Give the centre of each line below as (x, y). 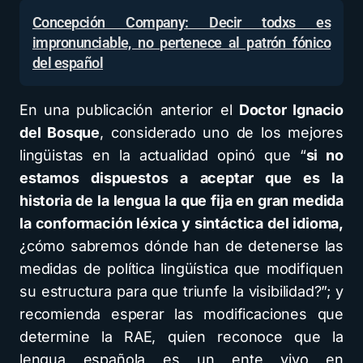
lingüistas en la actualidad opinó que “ (163, 156)
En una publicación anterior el (129, 110)
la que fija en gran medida (254, 201)
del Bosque (60, 133)
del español (68, 63)
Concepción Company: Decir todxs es (181, 23)
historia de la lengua (90, 201)
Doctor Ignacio (291, 110)
